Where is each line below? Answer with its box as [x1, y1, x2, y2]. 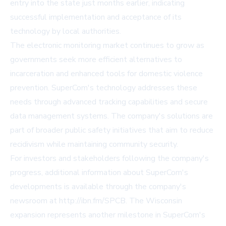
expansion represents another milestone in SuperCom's [10, 209, 205, 221]
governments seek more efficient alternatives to [10, 54, 182, 66]
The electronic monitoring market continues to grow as [10, 40, 204, 51]
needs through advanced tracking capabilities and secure [10, 96, 208, 108]
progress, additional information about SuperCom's [10, 167, 188, 179]
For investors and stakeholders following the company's [10, 153, 209, 164]
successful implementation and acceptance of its [10, 12, 182, 23]
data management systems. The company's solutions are [10, 110, 213, 122]
